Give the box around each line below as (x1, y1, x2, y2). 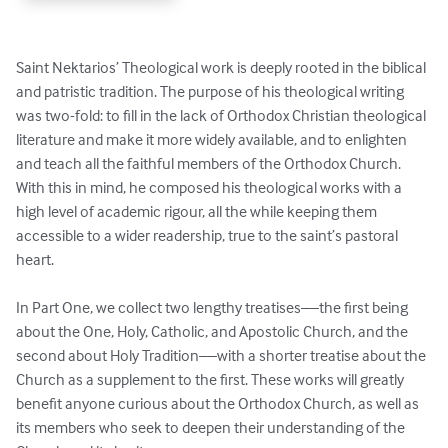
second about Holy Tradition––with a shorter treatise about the (16, 345, 429, 366)
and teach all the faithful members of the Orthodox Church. (16, 153, 404, 174)
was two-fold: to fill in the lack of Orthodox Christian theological (16, 105, 429, 126)
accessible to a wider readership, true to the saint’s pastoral (16, 225, 401, 246)
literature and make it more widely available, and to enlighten (16, 129, 410, 150)
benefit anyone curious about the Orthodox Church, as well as (16, 393, 422, 414)
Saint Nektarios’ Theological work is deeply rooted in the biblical (16, 57, 429, 78)
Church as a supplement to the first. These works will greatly (16, 369, 407, 390)
